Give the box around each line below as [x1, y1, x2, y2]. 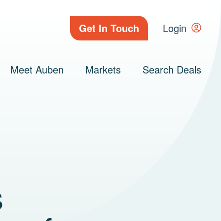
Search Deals [143, 62, 201, 76]
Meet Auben [10, 62, 64, 76]
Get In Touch [79, 21, 139, 35]
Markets [85, 62, 121, 76]
